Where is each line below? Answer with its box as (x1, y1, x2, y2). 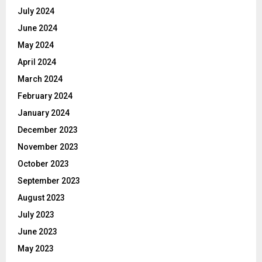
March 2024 (18, 74, 63, 84)
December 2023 (18, 125, 78, 135)
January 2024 (18, 108, 70, 118)
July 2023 (18, 209, 54, 219)
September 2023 (18, 175, 80, 185)
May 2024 (18, 40, 54, 50)
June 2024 (18, 23, 57, 33)
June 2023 (18, 226, 57, 236)
